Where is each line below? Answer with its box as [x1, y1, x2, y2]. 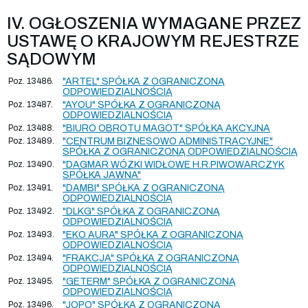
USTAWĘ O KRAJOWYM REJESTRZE [7, 32, 299, 50]
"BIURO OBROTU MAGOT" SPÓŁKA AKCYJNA [63, 122, 270, 133]
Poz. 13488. [8, 122, 54, 133]
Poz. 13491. [8, 182, 53, 192]
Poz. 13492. [8, 206, 54, 216]
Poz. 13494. [8, 252, 54, 263]
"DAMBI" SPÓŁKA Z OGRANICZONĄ [63, 182, 225, 193]
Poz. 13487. [8, 99, 53, 109]
